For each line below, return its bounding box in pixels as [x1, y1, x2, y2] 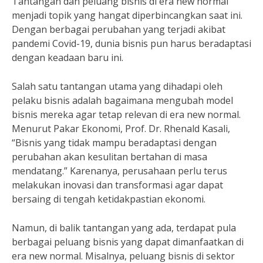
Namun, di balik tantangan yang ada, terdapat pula [12, 221, 236, 234]
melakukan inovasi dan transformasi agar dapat [12, 178, 223, 191]
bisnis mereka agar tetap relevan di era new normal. [12, 108, 241, 121]
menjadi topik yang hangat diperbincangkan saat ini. [12, 9, 242, 22]
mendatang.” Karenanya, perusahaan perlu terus [12, 164, 227, 177]
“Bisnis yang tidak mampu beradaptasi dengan [12, 136, 217, 149]
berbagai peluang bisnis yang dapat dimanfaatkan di [12, 235, 244, 248]
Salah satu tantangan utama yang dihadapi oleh [12, 80, 222, 93]
